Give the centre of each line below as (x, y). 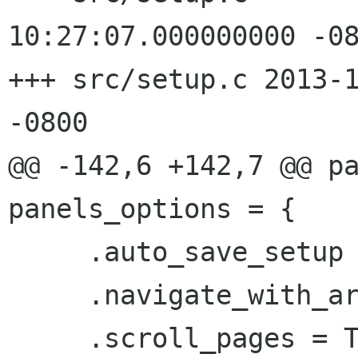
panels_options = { (152, 209)
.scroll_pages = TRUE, (48, 338)
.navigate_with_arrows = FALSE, (48, 295)
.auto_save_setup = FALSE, (48, 252)
